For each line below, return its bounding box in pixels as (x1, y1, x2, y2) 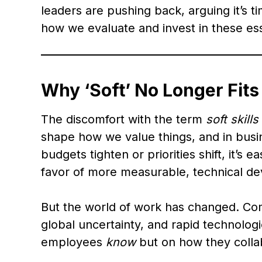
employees (41, 235, 106, 249)
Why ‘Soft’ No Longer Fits (41, 80, 259, 101)
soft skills (206, 112, 258, 126)
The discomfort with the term (41, 112, 206, 126)
